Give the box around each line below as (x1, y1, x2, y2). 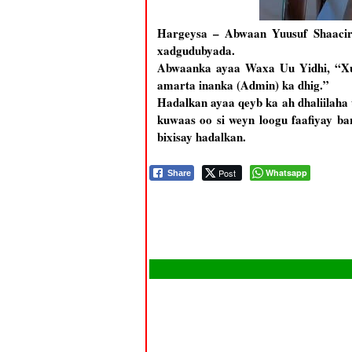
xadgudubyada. (156, 42, 235, 59)
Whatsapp (265, 167, 307, 178)
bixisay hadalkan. (156, 128, 246, 145)
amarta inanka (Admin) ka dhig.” (156, 76, 329, 93)
